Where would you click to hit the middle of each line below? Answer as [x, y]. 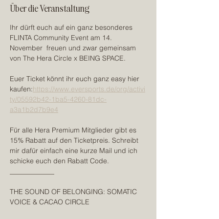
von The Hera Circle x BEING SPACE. [68, 58]
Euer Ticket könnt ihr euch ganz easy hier [76, 79]
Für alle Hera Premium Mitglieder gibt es [74, 130]
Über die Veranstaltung [50, 8]
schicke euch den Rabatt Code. [59, 161]
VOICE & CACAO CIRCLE [50, 202]
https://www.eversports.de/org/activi [89, 89]
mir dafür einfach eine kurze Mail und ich [75, 151]
